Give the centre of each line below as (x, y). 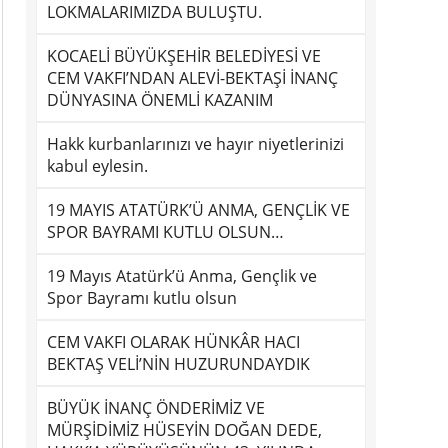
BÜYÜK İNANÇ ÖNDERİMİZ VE (156, 408)
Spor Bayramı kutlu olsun (142, 298)
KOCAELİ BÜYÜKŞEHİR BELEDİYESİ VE (184, 56)
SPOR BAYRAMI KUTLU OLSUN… (165, 232)
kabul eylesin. (97, 166)
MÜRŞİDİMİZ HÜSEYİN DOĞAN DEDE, (184, 430)
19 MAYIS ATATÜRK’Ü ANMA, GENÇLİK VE (198, 210)
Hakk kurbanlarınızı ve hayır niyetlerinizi (195, 144)
